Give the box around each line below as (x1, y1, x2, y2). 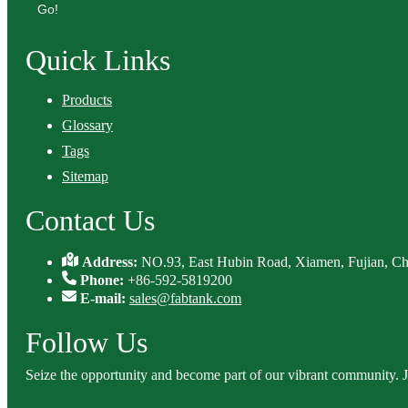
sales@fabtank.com (129, 291, 241, 306)
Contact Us (25, 204, 155, 237)
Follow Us (25, 326, 148, 359)
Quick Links (25, 44, 170, 76)
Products (62, 92, 112, 107)
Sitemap (62, 168, 108, 184)
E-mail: (80, 291, 129, 306)
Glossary (62, 117, 113, 133)
